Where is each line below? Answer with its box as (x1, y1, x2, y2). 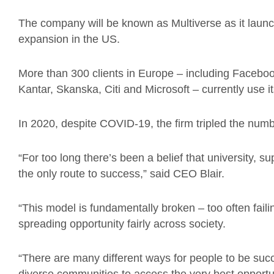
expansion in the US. (18, 33, 120, 45)
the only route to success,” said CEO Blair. (18, 168, 228, 180)
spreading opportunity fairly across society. (18, 218, 229, 230)
